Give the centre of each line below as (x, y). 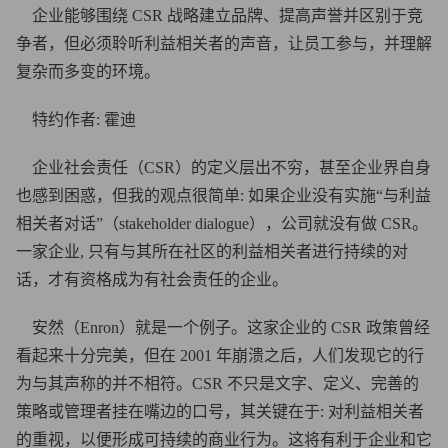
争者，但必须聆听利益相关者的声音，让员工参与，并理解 (224, 43)
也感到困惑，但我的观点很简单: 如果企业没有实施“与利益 (223, 195)
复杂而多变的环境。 (88, 71)
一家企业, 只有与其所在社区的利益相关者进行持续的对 (212, 251)
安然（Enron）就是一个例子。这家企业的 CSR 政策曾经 (223, 327)
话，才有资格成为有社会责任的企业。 (152, 279)
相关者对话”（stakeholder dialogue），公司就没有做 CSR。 (222, 223)
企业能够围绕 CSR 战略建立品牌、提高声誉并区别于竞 (227, 15)
